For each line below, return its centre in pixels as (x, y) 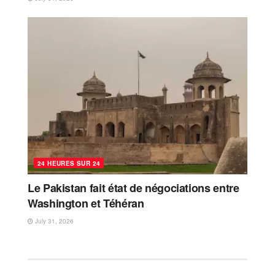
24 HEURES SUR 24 (69, 163)
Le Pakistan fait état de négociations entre (134, 188)
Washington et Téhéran (86, 203)
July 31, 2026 (53, 221)
